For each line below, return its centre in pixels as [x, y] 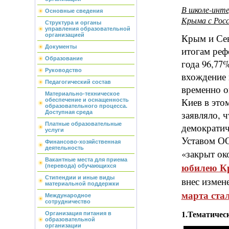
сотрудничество [67, 201]
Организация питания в [78, 213]
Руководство [63, 70]
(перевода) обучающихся [80, 166]
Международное [68, 195]
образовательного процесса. [86, 106]
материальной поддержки [82, 184]
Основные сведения [74, 11]
